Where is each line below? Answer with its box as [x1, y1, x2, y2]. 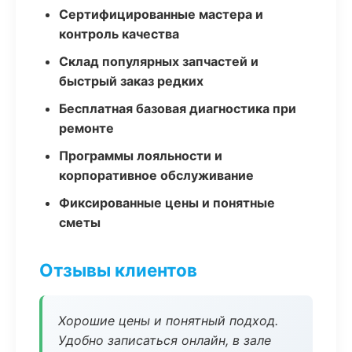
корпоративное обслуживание [59, 167, 254, 183]
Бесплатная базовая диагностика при [59, 101, 296, 116]
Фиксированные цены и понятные [59, 195, 275, 211]
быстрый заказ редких [59, 73, 203, 89]
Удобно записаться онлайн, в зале [58, 332, 271, 348]
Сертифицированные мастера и [59, 6, 263, 22]
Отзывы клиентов [39, 259, 197, 280]
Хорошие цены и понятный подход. [58, 313, 278, 328]
